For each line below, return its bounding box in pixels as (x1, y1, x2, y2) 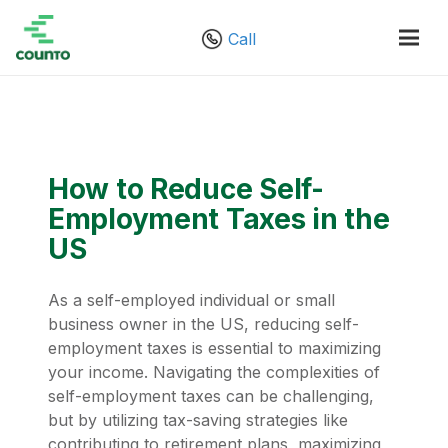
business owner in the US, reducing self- (48, 314, 359, 334)
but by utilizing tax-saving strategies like (48, 410, 348, 430)
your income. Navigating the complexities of (48, 362, 380, 382)
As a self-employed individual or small (48, 290, 335, 310)
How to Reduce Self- (48, 172, 324, 206)
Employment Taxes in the (48, 202, 390, 236)
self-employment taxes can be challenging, (48, 386, 374, 406)
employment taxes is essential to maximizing (48, 338, 381, 358)
